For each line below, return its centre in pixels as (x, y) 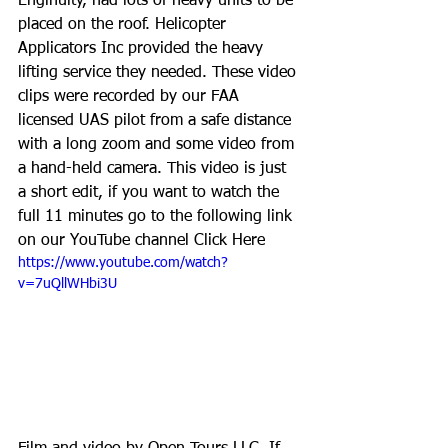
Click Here (229, 241)
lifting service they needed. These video (159, 73)
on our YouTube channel (106, 241)
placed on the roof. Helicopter (124, 25)
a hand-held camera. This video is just (154, 169)
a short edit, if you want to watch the (151, 193)
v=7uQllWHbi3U (67, 284)
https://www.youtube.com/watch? (123, 263)
